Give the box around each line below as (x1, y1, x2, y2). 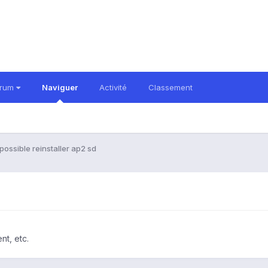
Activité (99, 83, 127, 92)
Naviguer (42, 83, 78, 92)
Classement (148, 83, 193, 92)
